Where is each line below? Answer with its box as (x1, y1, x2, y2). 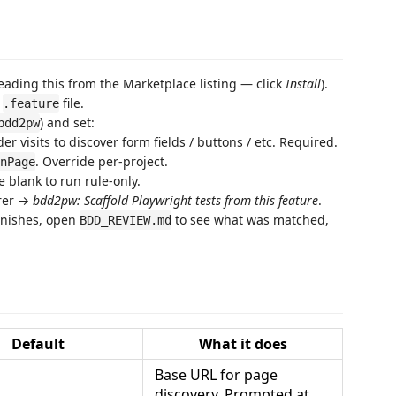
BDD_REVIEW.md (80, 213, 171, 227)
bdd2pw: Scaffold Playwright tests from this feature (33, 192, 318, 209)
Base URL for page (155, 364, 278, 385)
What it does (198, 333, 287, 354)
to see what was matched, (171, 211, 329, 228)
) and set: (40, 114, 95, 131)
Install (286, 75, 321, 92)
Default (11, 333, 65, 354)
